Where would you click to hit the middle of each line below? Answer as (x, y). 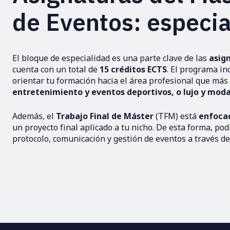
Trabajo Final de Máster (106, 116)
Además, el (34, 116)
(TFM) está (177, 116)
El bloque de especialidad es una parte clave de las (111, 58)
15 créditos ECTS (133, 69)
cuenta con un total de (56, 69)
